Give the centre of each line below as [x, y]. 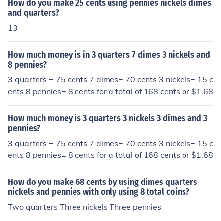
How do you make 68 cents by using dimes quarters [103, 182]
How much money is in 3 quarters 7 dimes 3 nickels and [109, 55]
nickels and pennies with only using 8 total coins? [99, 192]
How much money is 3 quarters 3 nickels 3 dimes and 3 [108, 118]
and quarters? [34, 13]
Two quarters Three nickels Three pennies [85, 207]
